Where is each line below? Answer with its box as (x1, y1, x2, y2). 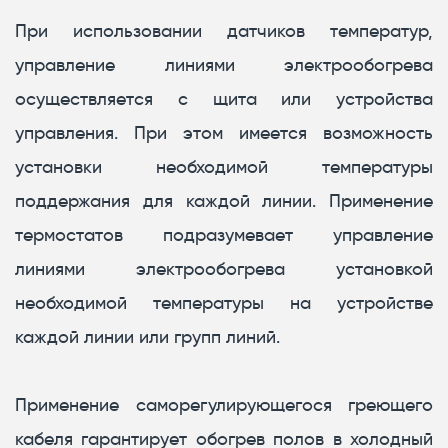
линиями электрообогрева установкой (15, 258, 433, 281)
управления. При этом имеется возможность (15, 122, 433, 145)
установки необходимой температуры (15, 156, 433, 179)
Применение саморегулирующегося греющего (15, 394, 433, 417)
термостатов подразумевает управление (15, 224, 433, 247)
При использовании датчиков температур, (15, 20, 433, 43)
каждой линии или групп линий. (15, 326, 280, 349)
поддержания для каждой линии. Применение (15, 190, 433, 213)
